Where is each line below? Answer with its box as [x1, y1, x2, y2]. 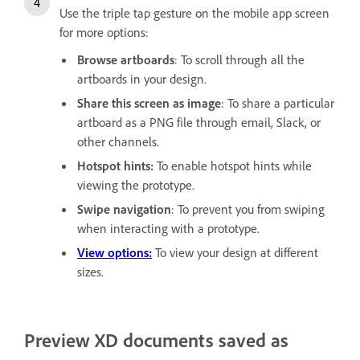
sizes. [77, 264, 104, 280]
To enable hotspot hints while [157, 157, 312, 174]
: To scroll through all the [174, 51, 305, 68]
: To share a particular [221, 95, 334, 112]
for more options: [59, 24, 149, 41]
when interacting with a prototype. [77, 220, 260, 237]
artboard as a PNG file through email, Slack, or [77, 114, 321, 131]
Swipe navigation [77, 201, 171, 218]
